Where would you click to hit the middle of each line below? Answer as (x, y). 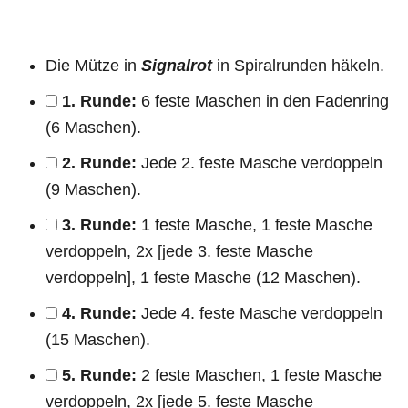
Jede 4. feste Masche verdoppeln (260, 313)
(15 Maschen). (98, 339)
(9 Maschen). (93, 189)
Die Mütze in (93, 65)
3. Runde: (99, 224)
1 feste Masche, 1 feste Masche (255, 224)
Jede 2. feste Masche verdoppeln (260, 163)
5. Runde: (99, 375)
